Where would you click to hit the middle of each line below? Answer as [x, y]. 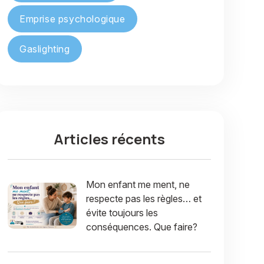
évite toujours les [122, 213]
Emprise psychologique [72, 19]
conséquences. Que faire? [142, 227]
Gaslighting [45, 49]
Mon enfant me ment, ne [138, 184]
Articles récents [109, 139]
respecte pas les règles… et [144, 199]
